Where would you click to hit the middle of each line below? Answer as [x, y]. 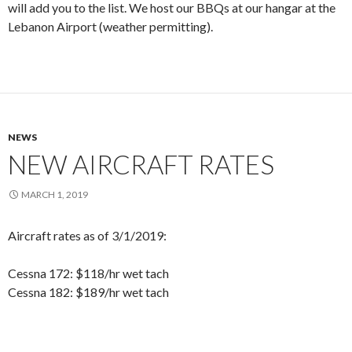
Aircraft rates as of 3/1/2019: [87, 236]
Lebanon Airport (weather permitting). [110, 27]
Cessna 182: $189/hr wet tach [88, 292]
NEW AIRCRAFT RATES [141, 165]
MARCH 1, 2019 [55, 195]
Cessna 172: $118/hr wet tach [88, 273]
